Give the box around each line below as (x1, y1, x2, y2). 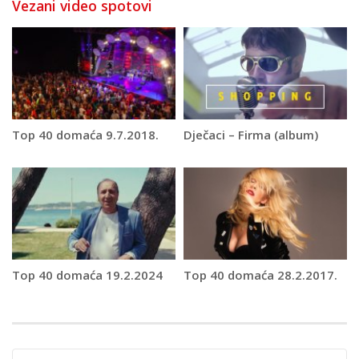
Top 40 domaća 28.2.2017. (184, 266, 337, 283)
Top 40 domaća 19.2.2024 (12, 266, 163, 283)
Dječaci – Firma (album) (184, 126, 318, 143)
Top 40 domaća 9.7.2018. (12, 126, 159, 143)
